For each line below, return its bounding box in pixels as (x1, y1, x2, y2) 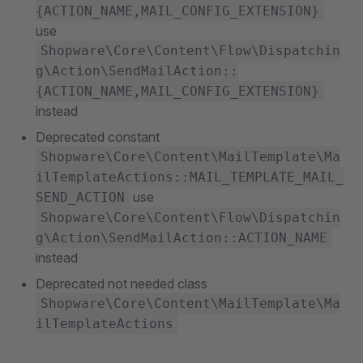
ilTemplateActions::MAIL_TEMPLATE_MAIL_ (36, 169, 344, 185)
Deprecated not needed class (36, 275, 207, 292)
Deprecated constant (36, 129, 160, 145)
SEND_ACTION (36, 190, 125, 205)
